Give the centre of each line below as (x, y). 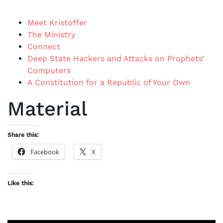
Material (47, 109)
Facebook (45, 152)
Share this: (23, 135)
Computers (49, 70)
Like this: (21, 183)
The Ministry (51, 35)
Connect (44, 47)
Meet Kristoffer (57, 23)
